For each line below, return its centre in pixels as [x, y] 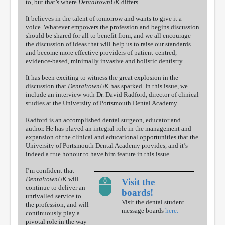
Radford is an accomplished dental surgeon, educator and [103, 120]
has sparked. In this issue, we [148, 86]
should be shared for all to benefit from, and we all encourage [108, 36]
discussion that [47, 86]
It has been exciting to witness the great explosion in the [102, 78]
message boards [143, 211]
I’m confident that [50, 171]
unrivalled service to [53, 196]
